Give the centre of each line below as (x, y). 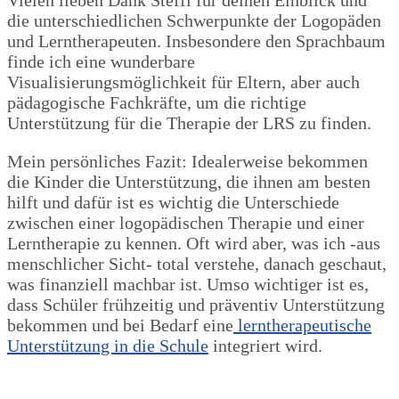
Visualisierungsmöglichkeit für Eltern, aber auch (183, 81)
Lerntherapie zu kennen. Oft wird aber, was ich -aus (194, 243)
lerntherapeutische (302, 325)
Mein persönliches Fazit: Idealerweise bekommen (187, 161)
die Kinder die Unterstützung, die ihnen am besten (189, 181)
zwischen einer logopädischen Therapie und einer (186, 222)
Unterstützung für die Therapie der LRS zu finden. (189, 122)
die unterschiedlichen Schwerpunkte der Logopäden (194, 20)
